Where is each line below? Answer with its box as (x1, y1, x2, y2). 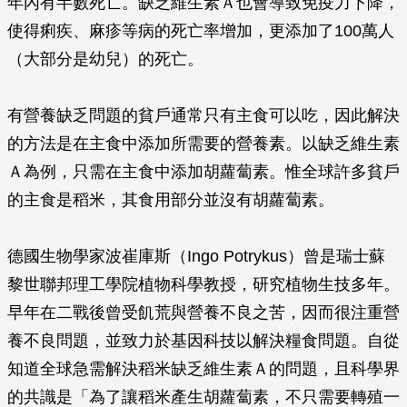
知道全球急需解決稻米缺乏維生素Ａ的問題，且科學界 (7, 360, 400, 378)
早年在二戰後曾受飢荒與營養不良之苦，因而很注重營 (7, 303, 400, 322)
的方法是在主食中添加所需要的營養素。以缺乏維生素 (7, 134, 400, 153)
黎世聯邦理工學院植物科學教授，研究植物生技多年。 (7, 275, 400, 293)
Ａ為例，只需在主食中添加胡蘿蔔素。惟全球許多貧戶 (7, 163, 400, 181)
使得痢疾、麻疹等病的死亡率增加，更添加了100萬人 (7, 22, 394, 40)
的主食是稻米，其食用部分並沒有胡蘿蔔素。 (7, 191, 334, 209)
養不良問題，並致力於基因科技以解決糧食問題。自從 (7, 332, 400, 350)
